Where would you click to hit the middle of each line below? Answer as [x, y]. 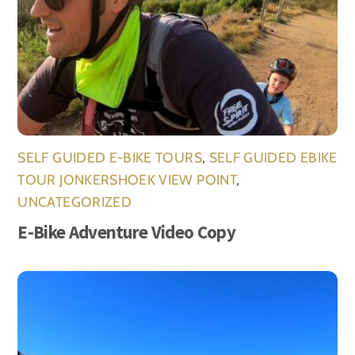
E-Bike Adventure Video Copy [126, 232]
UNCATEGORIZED [74, 202]
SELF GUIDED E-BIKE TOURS [110, 158]
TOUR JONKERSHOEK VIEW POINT [127, 180]
